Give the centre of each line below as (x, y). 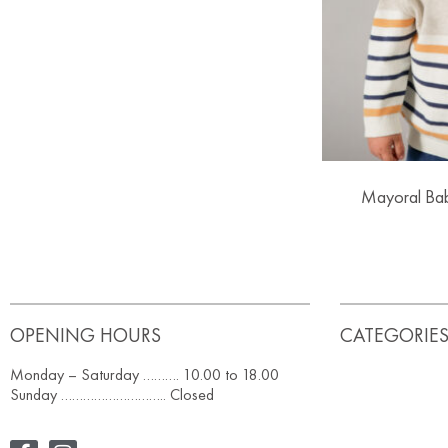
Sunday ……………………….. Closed (112, 395)
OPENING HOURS (85, 335)
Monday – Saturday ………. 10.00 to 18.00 (144, 375)
